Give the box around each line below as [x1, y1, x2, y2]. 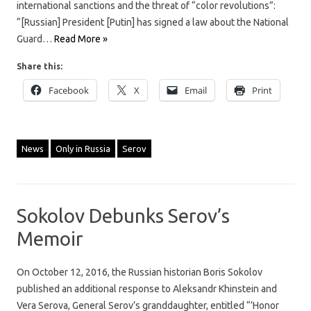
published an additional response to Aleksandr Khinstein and [17, 283, 277, 294]
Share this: [17, 61, 62, 71]
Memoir [17, 227, 83, 249]
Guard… [17, 33, 54, 44]
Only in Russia [56, 143, 110, 153]
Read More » [54, 33, 108, 44]
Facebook [49, 83, 89, 96]
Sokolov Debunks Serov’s [17, 204, 230, 226]
